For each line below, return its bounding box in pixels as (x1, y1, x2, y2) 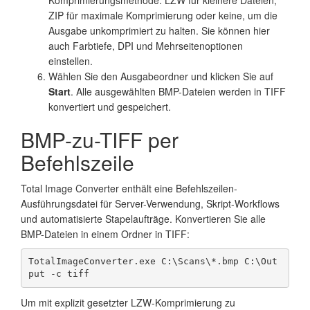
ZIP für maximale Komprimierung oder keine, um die (48, 8, 277, 22)
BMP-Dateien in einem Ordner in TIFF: (21, 226, 190, 241)
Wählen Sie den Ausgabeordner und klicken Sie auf (48, 69, 273, 83)
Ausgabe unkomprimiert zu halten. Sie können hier (48, 23, 270, 37)
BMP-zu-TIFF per (21, 124, 179, 154)
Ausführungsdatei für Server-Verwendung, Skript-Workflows (21, 196, 280, 210)
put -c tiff (28, 268, 89, 280)
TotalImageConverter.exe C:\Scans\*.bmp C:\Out (28, 256, 277, 267)
